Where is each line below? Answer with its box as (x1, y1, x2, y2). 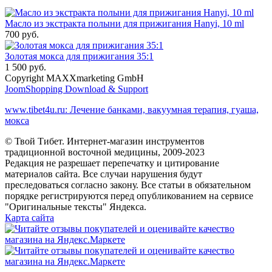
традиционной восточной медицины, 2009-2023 (5, 147, 205, 158)
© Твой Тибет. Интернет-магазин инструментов (5, 136, 205, 147)
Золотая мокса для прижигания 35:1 (5, 51, 154, 62)
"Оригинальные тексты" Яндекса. (5, 202, 146, 212)
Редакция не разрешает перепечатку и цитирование (5, 158, 219, 169)
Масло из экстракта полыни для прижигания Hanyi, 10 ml (5, 18, 244, 29)
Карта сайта (5, 212, 54, 223)
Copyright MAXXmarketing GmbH (5, 73, 144, 84)
